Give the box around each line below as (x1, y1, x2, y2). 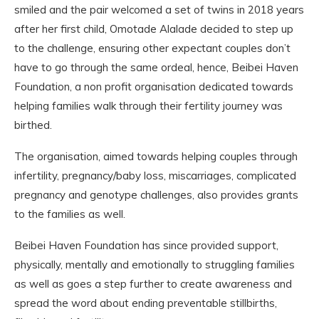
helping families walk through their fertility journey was (14, 99, 283, 113)
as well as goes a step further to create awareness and (14, 277, 292, 291)
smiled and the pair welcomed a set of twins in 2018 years (14, 3, 304, 16)
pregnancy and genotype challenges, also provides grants (14, 188, 298, 202)
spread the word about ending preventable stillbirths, (14, 296, 277, 310)
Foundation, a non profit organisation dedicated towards (14, 80, 293, 93)
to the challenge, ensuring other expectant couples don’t (14, 41, 291, 55)
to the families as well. (14, 207, 125, 221)
